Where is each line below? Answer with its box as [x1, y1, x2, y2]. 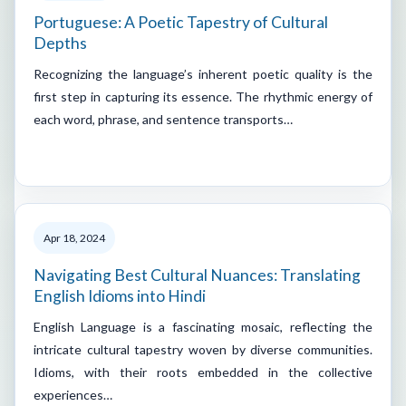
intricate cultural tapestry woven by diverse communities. [34, 341, 372, 357]
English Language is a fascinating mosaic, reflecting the [34, 318, 372, 334]
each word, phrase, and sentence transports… [34, 111, 293, 127]
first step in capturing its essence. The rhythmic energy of [34, 88, 372, 104]
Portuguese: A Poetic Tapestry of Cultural [34, 12, 328, 32]
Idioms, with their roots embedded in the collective [34, 363, 372, 380]
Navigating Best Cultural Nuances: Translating [34, 265, 361, 285]
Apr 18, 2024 [43, 230, 105, 245]
